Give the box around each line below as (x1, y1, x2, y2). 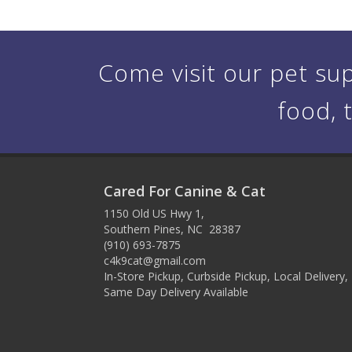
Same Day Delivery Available (104, 284, 248, 299)
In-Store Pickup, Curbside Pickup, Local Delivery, (104, 269, 348, 284)
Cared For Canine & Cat (104, 181, 266, 200)
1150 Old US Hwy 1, (104, 206, 204, 221)
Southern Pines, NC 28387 (104, 222, 240, 236)
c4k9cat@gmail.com (104, 253, 206, 268)
